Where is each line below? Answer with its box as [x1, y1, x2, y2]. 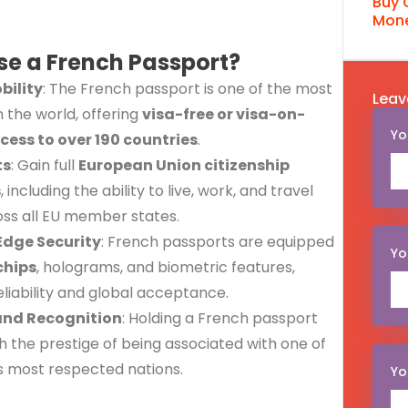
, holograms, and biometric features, [36, 256, 295, 278]
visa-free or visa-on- [142, 103, 305, 125]
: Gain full [11, 154, 78, 176]
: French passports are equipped [101, 230, 334, 252]
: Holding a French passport [122, 307, 318, 329]
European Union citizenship [78, 154, 290, 176]
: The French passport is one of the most [43, 77, 332, 99]
